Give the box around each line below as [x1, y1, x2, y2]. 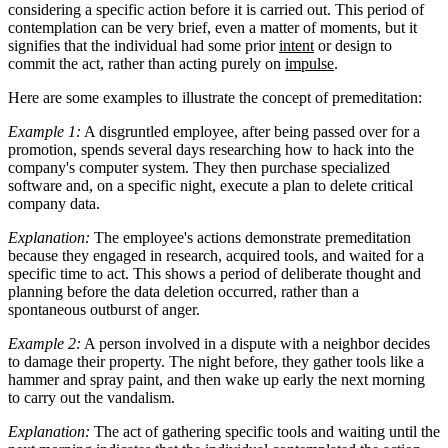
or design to [314, 36, 392, 54]
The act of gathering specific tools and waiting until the [90, 422, 440, 440]
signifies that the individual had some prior [8, 36, 279, 54]
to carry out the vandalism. [8, 388, 175, 406]
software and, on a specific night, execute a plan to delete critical [8, 176, 413, 194]
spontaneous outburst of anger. [8, 300, 200, 318]
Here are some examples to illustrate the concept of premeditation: [8, 88, 422, 106]
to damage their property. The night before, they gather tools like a [8, 352, 424, 370]
